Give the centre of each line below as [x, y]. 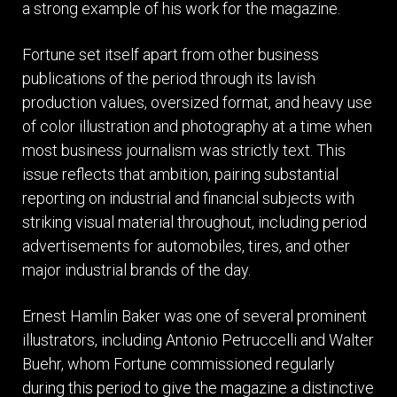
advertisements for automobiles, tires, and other [186, 245]
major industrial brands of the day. [136, 269]
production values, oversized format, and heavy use [197, 102]
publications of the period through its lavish [169, 78]
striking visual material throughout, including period [195, 222]
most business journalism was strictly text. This [184, 150]
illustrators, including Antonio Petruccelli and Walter [198, 339]
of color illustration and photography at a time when [197, 126]
